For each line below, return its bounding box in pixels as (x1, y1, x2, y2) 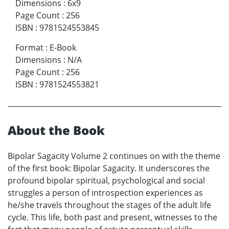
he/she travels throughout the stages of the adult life (8, 199, 211, 211)
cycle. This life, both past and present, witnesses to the (8, 211, 217, 223)
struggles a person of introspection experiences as (8, 187, 203, 198)
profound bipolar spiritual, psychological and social (8, 174, 205, 186)
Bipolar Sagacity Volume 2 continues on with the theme (8, 150, 220, 162)
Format (15, 41, 43, 53)
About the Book (8, 121, 105, 139)
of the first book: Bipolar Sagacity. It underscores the (8, 162, 210, 174)
